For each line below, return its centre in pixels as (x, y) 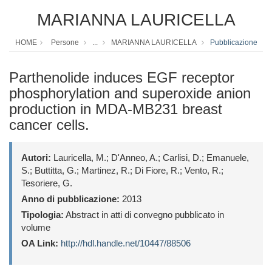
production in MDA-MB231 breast (116, 109)
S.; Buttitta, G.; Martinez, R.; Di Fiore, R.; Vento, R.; (122, 171)
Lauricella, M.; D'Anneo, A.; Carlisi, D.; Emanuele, (150, 158)
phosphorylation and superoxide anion (130, 93)
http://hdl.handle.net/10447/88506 (126, 243)
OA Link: (40, 243)
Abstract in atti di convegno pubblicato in (144, 215)
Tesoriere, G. (47, 183)
